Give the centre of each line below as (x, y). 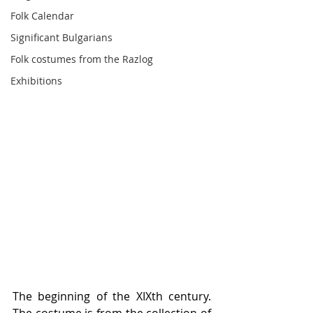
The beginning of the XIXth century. (112, 296)
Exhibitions (36, 81)
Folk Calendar (42, 16)
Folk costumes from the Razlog (82, 59)
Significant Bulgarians (61, 37)
